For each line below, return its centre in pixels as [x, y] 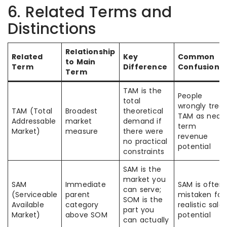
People [190, 96]
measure [82, 131]
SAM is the [142, 169]
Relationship [90, 52]
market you [144, 179]
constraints [144, 152]
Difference [145, 67]
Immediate [86, 184]
